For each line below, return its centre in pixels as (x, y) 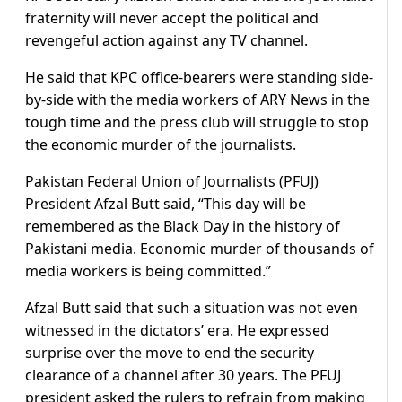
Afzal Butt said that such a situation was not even (192, 308)
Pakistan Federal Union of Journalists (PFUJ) (172, 182)
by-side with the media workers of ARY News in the (197, 100)
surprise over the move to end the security (170, 353)
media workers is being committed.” (148, 271)
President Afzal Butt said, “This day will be (166, 204)
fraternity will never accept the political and (172, 18)
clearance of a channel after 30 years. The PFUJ (183, 376)
